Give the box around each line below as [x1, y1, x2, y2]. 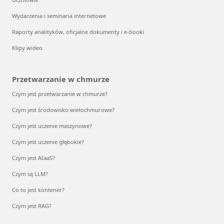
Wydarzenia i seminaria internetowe [12, 12, 106, 20]
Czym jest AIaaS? [12, 154, 55, 162]
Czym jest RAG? [12, 202, 51, 210]
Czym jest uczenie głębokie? [12, 138, 84, 146]
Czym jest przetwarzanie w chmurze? [12, 90, 107, 98]
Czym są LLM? [12, 170, 48, 178]
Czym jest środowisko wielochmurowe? [12, 106, 114, 114]
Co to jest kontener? [12, 186, 64, 194]
